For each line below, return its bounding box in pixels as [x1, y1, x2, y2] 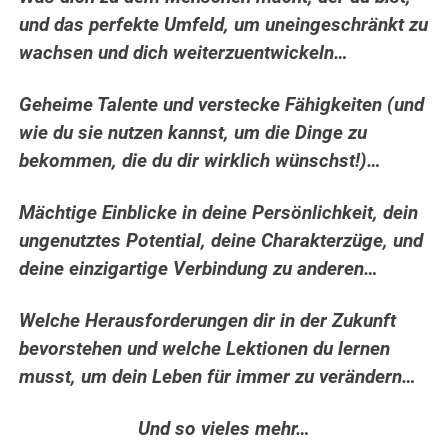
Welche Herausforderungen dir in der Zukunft [19, 310, 397, 333]
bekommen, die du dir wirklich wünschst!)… [19, 150, 382, 173]
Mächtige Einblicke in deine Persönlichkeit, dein [19, 202, 419, 225]
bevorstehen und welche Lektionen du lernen [19, 338, 391, 361]
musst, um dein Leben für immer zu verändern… [19, 366, 417, 389]
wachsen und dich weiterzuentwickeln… [19, 42, 349, 65]
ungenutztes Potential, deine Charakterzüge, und [19, 230, 424, 253]
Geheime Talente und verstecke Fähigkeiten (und [19, 94, 425, 117]
